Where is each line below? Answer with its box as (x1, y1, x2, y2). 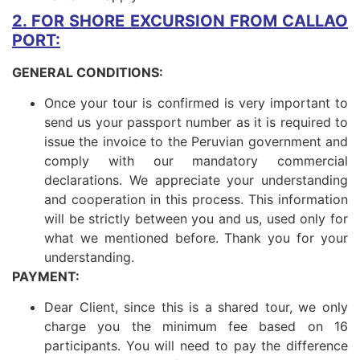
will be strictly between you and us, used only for (44, 211, 348, 227)
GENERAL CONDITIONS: (12, 63, 163, 80)
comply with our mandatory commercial (44, 153, 348, 170)
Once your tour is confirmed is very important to (44, 95, 348, 112)
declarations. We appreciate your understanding (44, 172, 348, 189)
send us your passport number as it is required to (44, 114, 348, 131)
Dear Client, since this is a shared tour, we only (44, 299, 348, 316)
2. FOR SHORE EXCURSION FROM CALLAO (12, 10, 348, 31)
